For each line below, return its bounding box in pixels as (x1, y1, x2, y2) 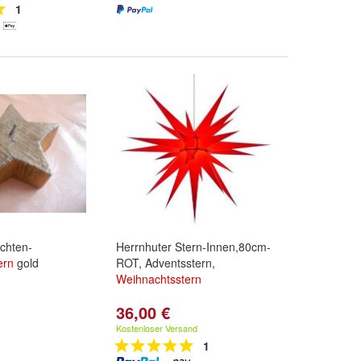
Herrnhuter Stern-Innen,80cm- (116, 239, 271, 255)
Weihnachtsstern (116, 271, 201, 287)
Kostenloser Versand (116, 322, 197, 334)
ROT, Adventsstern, (116, 255, 215, 271)
